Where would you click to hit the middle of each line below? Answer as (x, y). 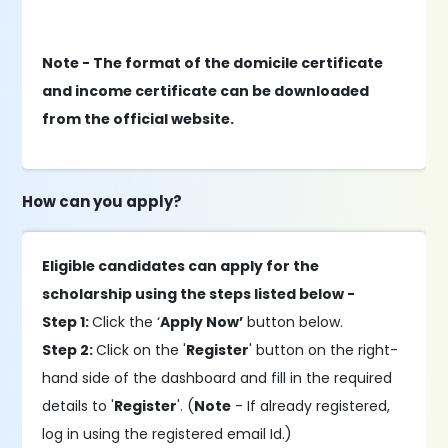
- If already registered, (311, 406)
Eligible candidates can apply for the (181, 266)
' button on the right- (324, 350)
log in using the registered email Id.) (167, 434)
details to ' (78, 406)
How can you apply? (102, 201)
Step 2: (69, 350)
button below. (293, 322)
